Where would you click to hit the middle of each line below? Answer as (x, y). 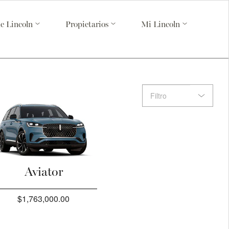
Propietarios (88, 25)
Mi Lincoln (162, 25)
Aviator (43, 173)
